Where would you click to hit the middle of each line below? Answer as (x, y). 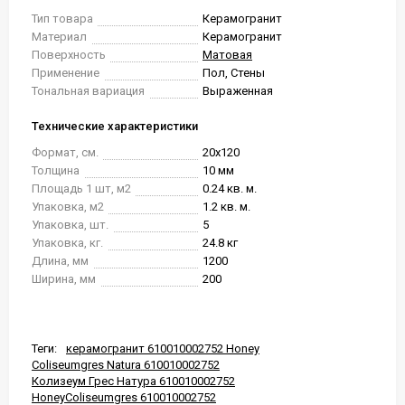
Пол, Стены (234, 73)
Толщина (56, 170)
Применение (66, 73)
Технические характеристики (115, 126)
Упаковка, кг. (67, 243)
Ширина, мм (64, 279)
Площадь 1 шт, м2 (81, 188)
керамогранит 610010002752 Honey (163, 348)
